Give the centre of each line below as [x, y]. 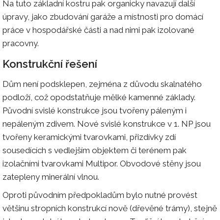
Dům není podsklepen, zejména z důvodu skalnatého [102, 84]
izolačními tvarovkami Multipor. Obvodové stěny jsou [102, 163]
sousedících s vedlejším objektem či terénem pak [95, 150]
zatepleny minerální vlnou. [51, 177]
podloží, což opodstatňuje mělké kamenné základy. [99, 97]
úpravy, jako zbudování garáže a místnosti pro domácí [103, 16]
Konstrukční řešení [50, 64]
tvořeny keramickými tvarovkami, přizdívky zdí [89, 137]
